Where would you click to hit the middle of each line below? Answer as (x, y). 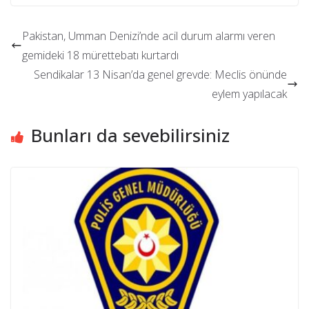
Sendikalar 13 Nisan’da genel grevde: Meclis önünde (160, 75)
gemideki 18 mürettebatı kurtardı (100, 56)
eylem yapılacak (249, 94)
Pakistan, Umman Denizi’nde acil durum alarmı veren (149, 36)
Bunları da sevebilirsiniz (130, 136)
